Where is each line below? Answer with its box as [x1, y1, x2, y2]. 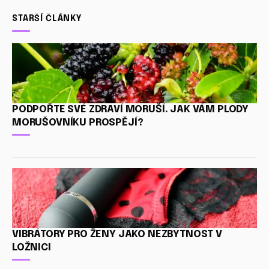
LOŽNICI [12, 242, 51, 253]
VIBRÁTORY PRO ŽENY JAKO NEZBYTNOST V [12, 229, 222, 240]
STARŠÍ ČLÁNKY [12, 14, 82, 23]
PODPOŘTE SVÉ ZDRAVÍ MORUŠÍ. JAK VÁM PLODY [12, 104, 249, 115]
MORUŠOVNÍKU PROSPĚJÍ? [12, 117, 144, 128]
